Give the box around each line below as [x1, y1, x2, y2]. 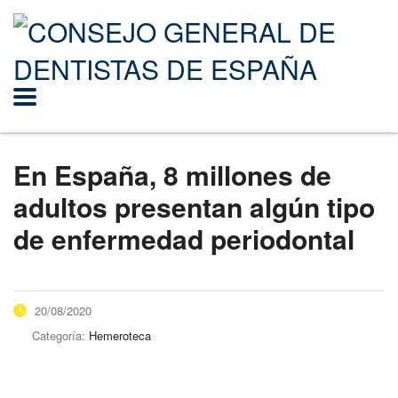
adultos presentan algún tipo [13, 187, 375, 226]
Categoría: [32, 327, 89, 344]
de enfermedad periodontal [13, 219, 354, 258]
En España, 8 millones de [13, 155, 331, 194]
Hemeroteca [89, 327, 151, 344]
